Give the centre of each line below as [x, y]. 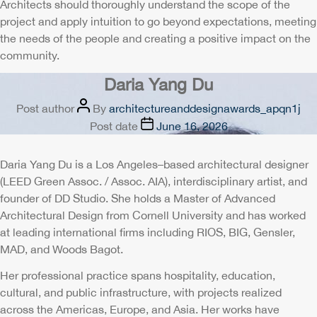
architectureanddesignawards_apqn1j [205, 108]
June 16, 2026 [192, 126]
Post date [114, 126]
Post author [45, 108]
